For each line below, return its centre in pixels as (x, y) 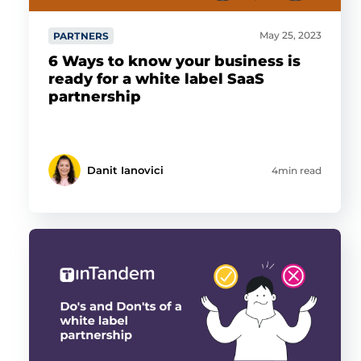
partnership (94, 97)
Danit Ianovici (125, 170)
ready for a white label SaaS (156, 79)
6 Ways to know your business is (174, 61)
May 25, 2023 (291, 35)
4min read (297, 170)
